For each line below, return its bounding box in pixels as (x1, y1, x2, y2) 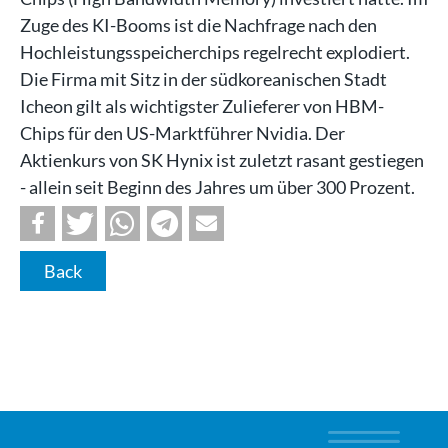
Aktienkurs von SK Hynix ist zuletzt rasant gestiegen (20, 148, 424, 171)
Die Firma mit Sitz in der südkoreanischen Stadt (20, 67, 387, 90)
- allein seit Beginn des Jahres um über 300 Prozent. (20, 175, 415, 198)
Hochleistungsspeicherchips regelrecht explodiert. (20, 40, 410, 63)
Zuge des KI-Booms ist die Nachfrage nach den (20, 13, 377, 36)
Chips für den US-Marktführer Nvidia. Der (20, 121, 345, 144)
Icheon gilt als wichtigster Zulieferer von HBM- (20, 94, 384, 117)
